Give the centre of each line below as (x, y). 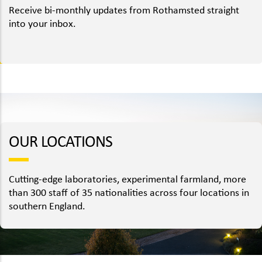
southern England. (47, 205)
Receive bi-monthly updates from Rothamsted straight (124, 10)
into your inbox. (42, 23)
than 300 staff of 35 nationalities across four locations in (129, 192)
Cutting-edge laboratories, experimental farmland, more (127, 178)
